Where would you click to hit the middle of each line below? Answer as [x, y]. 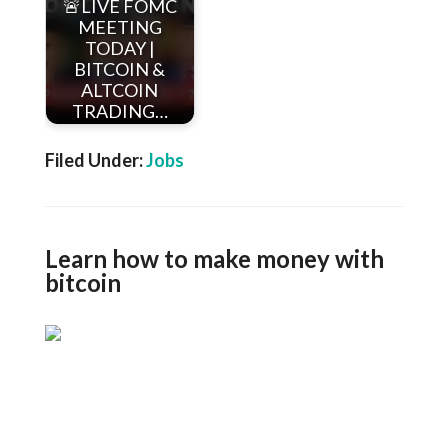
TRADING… [119, 111]
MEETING [119, 27]
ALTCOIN [120, 90]
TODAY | [119, 48]
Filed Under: [95, 160]
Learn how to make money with [214, 258]
